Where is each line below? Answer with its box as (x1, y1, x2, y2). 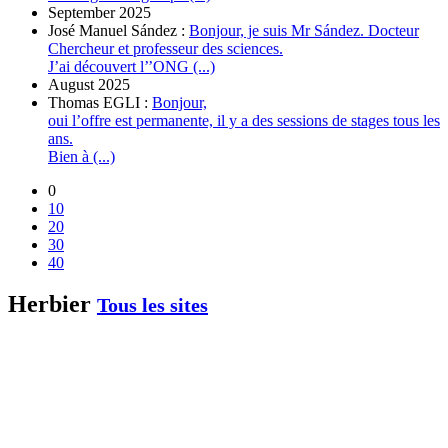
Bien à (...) (48, 147, 115, 165)
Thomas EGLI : (48, 93, 152, 111)
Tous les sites (97, 294, 208, 317)
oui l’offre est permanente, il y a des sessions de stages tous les (48, 111, 440, 129)
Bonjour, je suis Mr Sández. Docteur (189, 21, 419, 39)
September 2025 (48, 3, 151, 21)
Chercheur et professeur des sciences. (48, 39, 283, 57)
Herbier (8, 291, 97, 318)
